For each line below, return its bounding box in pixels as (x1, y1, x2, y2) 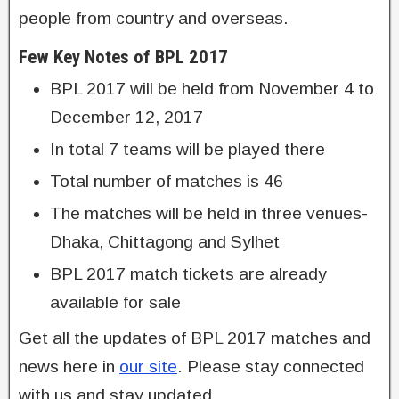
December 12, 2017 (50, 107, 203, 126)
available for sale (50, 292, 181, 312)
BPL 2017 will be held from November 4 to (50, 78, 374, 98)
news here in (19, 356, 119, 376)
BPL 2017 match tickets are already (50, 264, 327, 283)
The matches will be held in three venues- (50, 203, 368, 223)
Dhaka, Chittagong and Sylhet (50, 232, 280, 251)
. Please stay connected (177, 356, 364, 376)
